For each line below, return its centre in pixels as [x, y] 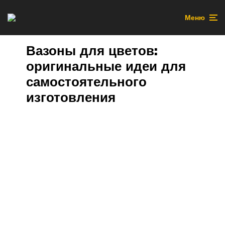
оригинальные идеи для [106, 66]
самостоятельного [86, 82]
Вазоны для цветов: [92, 50]
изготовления [71, 97]
